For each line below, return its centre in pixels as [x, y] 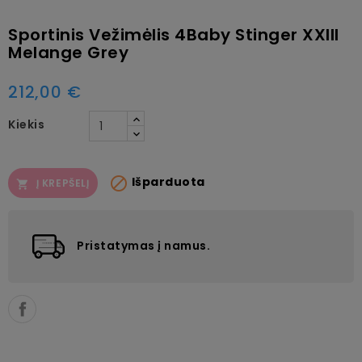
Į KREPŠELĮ [63, 183]
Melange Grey [68, 53]
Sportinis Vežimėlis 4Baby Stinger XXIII [174, 35]
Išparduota [167, 182]
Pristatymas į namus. [143, 246]
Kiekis [26, 125]
